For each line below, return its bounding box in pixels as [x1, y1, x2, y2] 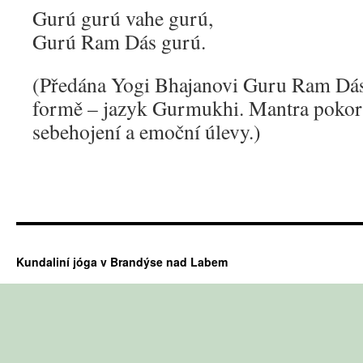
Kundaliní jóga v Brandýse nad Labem [16, 254, 228, 270]
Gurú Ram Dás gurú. [32, 28, 206, 55]
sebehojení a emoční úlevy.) [32, 117, 261, 145]
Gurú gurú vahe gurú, [32, 4, 213, 32]
